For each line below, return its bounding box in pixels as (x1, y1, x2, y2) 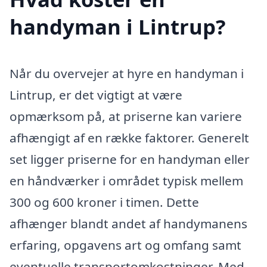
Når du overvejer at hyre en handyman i (10, 64, 244, 82)
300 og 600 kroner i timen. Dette (10, 193, 199, 210)
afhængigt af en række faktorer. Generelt (10, 129, 249, 146)
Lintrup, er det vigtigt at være (10, 86, 182, 103)
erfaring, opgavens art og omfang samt (10, 236, 241, 253)
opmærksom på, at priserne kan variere (10, 107, 242, 125)
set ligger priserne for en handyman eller (10, 150, 250, 167)
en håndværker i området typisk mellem (10, 172, 243, 189)
